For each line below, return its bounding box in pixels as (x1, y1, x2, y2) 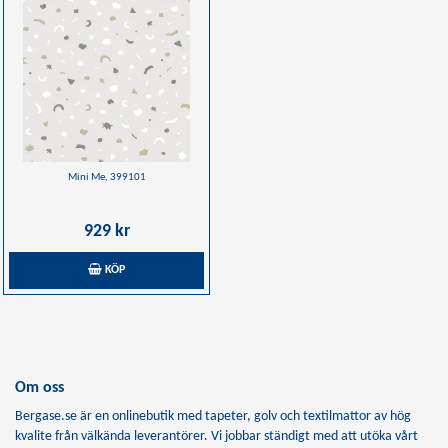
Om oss (15, 379, 64, 396)
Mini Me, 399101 (67, 171, 146, 183)
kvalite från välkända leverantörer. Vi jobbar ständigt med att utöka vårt (15, 428, 418, 444)
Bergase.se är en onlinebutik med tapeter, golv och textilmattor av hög (15, 408, 411, 424)
